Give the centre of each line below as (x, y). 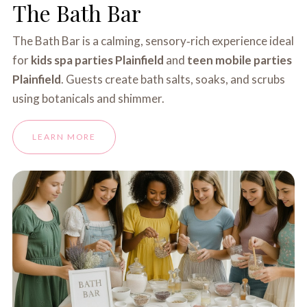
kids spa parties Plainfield (98, 60)
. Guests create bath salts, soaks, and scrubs (173, 79)
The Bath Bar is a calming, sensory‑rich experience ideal (153, 41)
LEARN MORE (64, 137)
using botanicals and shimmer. (89, 98)
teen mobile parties (240, 60)
